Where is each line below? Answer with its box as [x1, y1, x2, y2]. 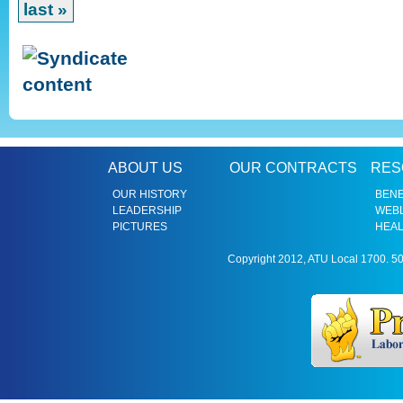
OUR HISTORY [112, 188, 187, 201]
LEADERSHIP [112, 204, 182, 218]
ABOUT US [108, 160, 183, 176]
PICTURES [112, 220, 167, 234]
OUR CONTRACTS [229, 160, 357, 176]
